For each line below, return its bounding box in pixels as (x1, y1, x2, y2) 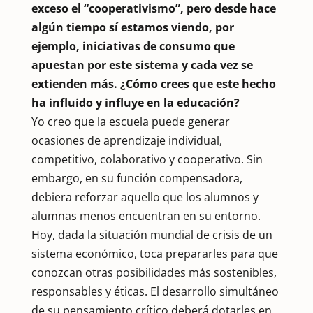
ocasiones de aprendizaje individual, (31, 132, 222, 148)
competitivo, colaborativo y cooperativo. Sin (31, 151, 263, 167)
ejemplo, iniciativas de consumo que (31, 38, 235, 54)
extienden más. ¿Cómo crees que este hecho (31, 75, 276, 92)
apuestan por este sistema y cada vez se (31, 57, 253, 73)
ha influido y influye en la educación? (31, 94, 240, 110)
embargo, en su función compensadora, (31, 170, 242, 186)
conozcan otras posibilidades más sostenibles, (31, 264, 277, 280)
